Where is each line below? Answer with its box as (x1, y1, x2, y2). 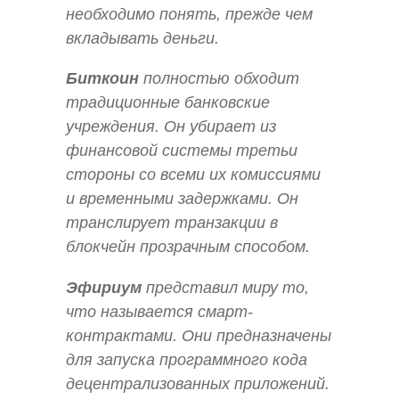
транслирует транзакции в (66, 214, 278, 232)
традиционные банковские (66, 94, 270, 112)
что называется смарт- (66, 302, 253, 321)
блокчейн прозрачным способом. (66, 238, 310, 256)
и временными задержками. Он (66, 190, 298, 208)
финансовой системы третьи (66, 142, 297, 160)
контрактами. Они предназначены (66, 326, 331, 345)
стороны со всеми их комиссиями (66, 166, 321, 184)
